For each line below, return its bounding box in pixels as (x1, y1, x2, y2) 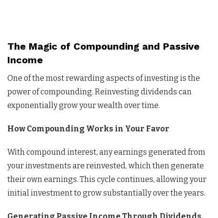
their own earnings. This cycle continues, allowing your (7, 174, 206, 184)
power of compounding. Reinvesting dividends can (7, 87, 192, 96)
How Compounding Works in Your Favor (7, 124, 169, 133)
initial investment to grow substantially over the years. (7, 188, 205, 198)
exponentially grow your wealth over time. (7, 100, 160, 110)
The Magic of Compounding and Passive (7, 40, 200, 52)
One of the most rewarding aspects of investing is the (7, 73, 200, 83)
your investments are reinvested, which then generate (7, 161, 204, 170)
